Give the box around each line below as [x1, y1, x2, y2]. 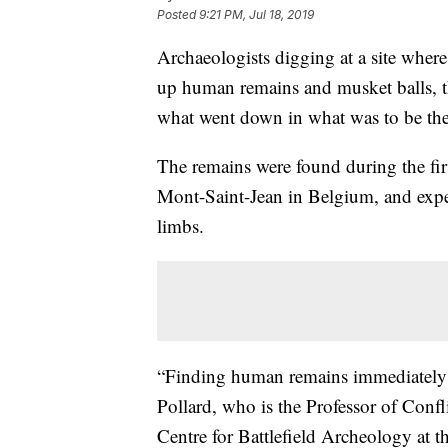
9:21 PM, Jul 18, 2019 [199, 7, 314, 23]
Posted [157, 7, 199, 23]
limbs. [157, 213, 204, 238]
